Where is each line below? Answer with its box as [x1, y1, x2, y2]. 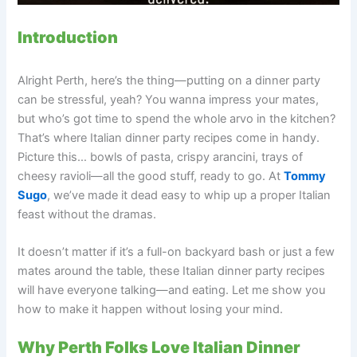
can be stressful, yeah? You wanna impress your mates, [18, 92, 320, 107]
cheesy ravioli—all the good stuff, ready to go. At [18, 169, 284, 183]
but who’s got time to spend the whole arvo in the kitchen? [18, 112, 336, 126]
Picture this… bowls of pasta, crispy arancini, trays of [18, 150, 304, 164]
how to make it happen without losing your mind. [18, 302, 284, 317]
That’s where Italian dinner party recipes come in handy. [18, 131, 320, 145]
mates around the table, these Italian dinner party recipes [18, 264, 326, 279]
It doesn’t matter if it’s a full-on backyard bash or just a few [18, 245, 335, 260]
